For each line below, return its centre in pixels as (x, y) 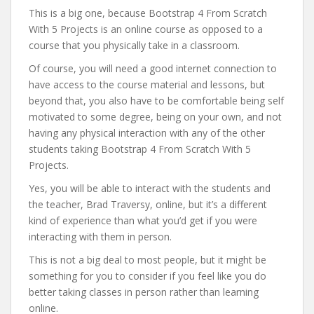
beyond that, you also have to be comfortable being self (156, 101)
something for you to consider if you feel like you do (148, 276)
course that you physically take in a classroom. (134, 45)
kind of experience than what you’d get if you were (143, 220)
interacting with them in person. (100, 237)
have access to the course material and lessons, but (147, 84)
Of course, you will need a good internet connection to (153, 68)
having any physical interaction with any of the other (147, 133)
